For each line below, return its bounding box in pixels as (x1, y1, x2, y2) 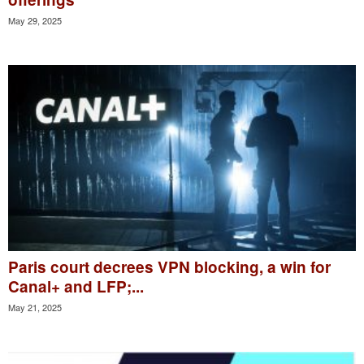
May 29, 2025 (8, 14, 62, 28)
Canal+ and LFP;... (8, 275, 144, 297)
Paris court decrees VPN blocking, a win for (8, 255, 331, 278)
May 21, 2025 (8, 300, 62, 314)
